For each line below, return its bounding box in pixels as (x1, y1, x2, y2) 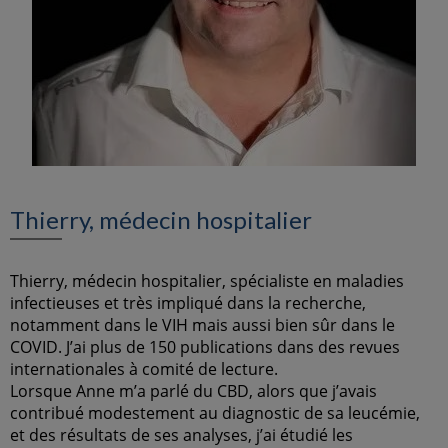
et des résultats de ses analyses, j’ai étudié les (10, 424, 353, 446)
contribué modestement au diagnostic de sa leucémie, (10, 402, 420, 424)
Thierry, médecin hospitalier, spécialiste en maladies (10, 270, 404, 292)
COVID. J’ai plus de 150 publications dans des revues (10, 336, 400, 358)
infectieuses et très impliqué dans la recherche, (10, 292, 366, 314)
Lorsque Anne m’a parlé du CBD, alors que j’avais (10, 380, 377, 402)
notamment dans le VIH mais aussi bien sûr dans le (10, 314, 395, 336)
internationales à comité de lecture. (10, 358, 278, 380)
